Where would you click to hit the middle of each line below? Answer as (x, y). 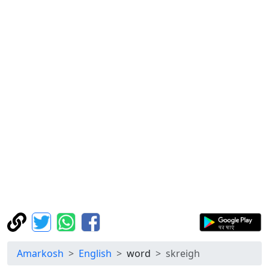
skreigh (183, 253)
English (95, 253)
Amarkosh (40, 253)
